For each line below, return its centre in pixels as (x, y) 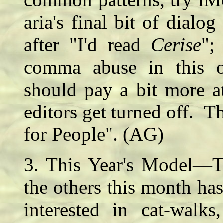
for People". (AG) (94, 134)
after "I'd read (88, 45)
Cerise (176, 45)
